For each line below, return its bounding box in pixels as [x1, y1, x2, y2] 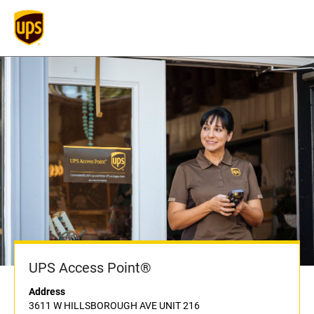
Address [29, 286, 65, 298]
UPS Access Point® [29, 259, 151, 277]
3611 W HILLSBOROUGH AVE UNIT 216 [29, 300, 200, 312]
